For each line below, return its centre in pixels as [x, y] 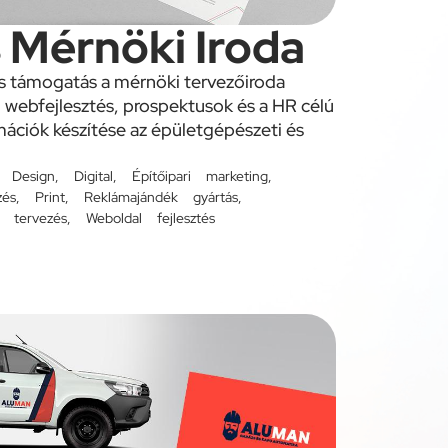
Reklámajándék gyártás [161, 197]
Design [33, 176]
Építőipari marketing [200, 176]
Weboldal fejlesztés [150, 218]
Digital [93, 176]
